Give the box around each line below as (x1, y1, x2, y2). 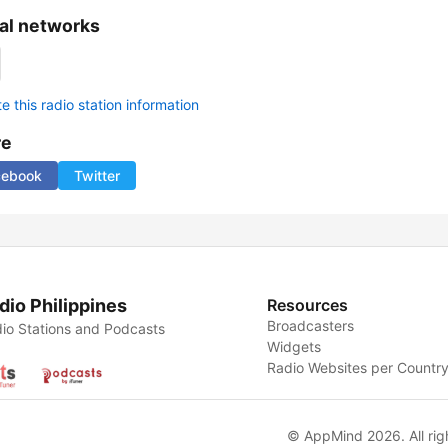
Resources (267, 295, 349, 316)
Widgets (267, 338, 322, 356)
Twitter (74, 167, 120, 185)
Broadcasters (267, 317, 355, 335)
